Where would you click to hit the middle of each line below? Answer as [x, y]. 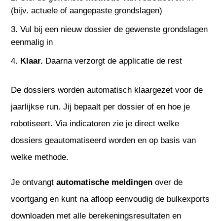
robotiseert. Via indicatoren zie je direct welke [95, 123]
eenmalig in [32, 42]
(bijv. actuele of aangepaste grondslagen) [87, 10]
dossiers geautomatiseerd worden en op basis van [104, 140]
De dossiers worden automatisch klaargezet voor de [107, 90]
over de [168, 182]
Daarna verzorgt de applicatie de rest [113, 61]
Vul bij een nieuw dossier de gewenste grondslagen [114, 29]
